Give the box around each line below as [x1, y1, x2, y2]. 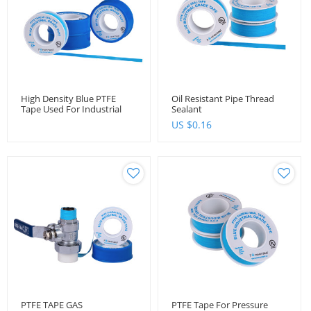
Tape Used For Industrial [21, 103, 121, 115]
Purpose [21, 113, 56, 126]
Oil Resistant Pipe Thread [171, 92, 274, 105]
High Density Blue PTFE [21, 92, 116, 105]
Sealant [171, 103, 202, 115]
